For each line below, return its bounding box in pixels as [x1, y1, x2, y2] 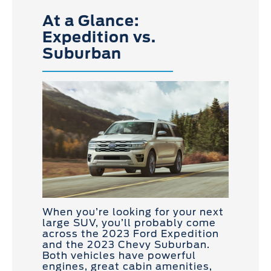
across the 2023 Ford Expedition [42, 227, 219, 240]
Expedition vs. [42, 28, 156, 47]
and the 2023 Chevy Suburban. [42, 238, 210, 250]
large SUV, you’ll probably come [42, 217, 216, 229]
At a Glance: [42, 12, 140, 30]
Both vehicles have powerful [42, 249, 196, 261]
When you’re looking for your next [42, 206, 224, 218]
